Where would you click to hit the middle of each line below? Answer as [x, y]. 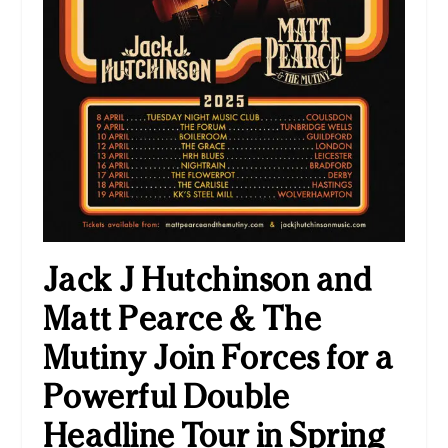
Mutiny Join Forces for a [218, 358]
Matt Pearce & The [182, 319]
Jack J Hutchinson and [207, 280]
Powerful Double [166, 397]
